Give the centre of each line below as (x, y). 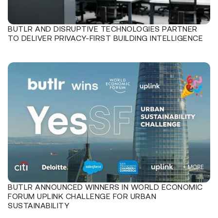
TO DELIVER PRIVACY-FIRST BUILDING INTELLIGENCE (105, 38)
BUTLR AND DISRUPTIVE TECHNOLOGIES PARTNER (103, 29)
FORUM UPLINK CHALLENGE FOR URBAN (82, 196)
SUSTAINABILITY (38, 205)
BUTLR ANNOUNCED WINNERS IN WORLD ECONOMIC (105, 187)
